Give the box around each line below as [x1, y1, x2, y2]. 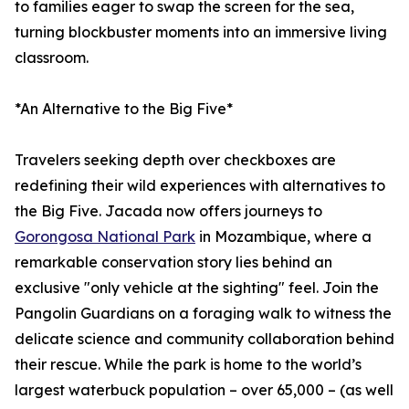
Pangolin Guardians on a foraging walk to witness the [15, 304, 392, 323]
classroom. [15, 48, 89, 68]
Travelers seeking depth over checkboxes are [15, 151, 336, 170]
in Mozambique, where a [195, 227, 372, 246]
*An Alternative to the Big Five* [15, 100, 233, 119]
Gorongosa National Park [15, 227, 195, 246]
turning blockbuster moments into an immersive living [15, 23, 387, 42]
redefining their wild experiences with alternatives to [15, 176, 385, 195]
